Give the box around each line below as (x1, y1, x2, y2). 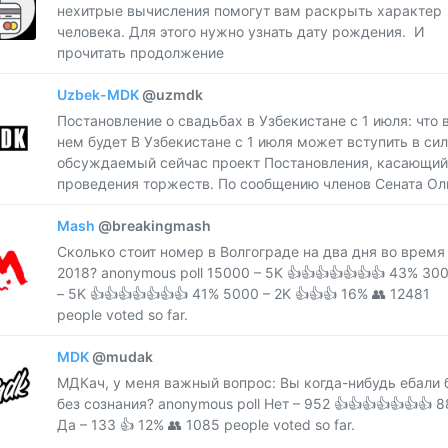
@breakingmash (97, 217, 211, 234)
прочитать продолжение (56, 44, 224, 61)
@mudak (91, 348, 153, 365)
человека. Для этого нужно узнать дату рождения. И (56, 23, 425, 40)
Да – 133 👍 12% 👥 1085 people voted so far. (56, 416, 355, 433)
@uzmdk (141, 86, 203, 103)
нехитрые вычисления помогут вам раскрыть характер (56, 2, 442, 19)
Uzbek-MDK (56, 86, 142, 103)
